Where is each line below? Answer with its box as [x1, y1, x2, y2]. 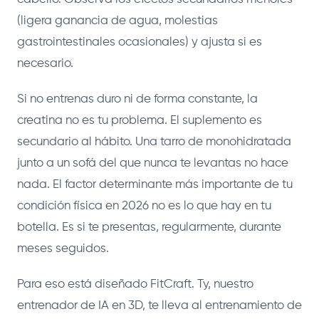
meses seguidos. [17, 243, 109, 256]
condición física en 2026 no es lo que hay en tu [17, 200, 271, 213]
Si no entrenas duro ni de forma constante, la [17, 93, 258, 106]
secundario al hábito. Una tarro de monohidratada [17, 136, 291, 149]
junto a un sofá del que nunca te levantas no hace [17, 157, 288, 170]
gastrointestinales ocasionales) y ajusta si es [17, 36, 262, 49]
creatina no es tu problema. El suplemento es [17, 115, 262, 127]
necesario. [17, 58, 73, 70]
